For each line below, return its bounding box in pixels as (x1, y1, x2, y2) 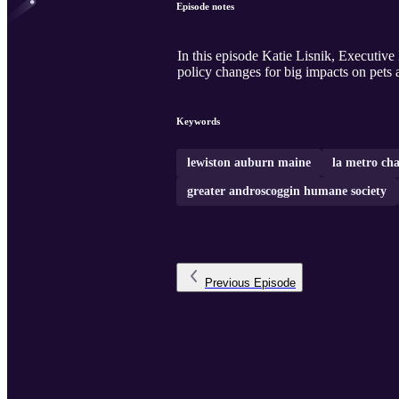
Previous (205, 276, 250, 290)
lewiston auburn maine (187, 156, 311, 170)
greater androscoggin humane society (187, 184, 387, 199)
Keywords (176, 116, 220, 127)
